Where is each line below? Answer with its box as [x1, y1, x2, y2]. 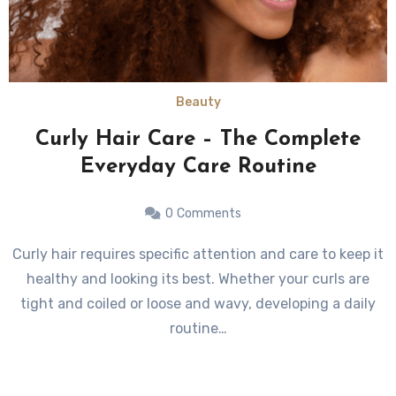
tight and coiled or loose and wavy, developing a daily [20, 295, 376, 312]
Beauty [175, 95, 221, 110]
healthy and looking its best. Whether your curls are [27, 270, 369, 287]
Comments [177, 206, 241, 221]
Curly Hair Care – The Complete [35, 129, 361, 150]
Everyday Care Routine [80, 156, 316, 178]
